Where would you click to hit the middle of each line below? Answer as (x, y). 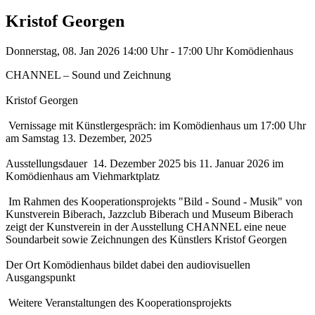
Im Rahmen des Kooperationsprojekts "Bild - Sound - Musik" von (154, 201)
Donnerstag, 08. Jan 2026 (64, 51)
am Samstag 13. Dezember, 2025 (79, 138)
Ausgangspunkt (40, 277)
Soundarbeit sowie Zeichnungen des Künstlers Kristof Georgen (146, 239)
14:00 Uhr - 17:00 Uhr (173, 51)
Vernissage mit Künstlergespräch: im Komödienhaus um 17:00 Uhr (156, 125)
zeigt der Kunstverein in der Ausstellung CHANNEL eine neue (146, 226)
